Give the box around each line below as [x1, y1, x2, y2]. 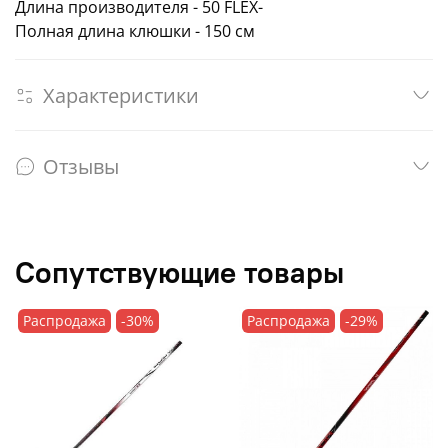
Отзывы [43, 152, 119, 180]
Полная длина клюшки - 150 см [15, 20, 255, 43]
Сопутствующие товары [15, 253, 344, 292]
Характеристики [43, 81, 199, 109]
